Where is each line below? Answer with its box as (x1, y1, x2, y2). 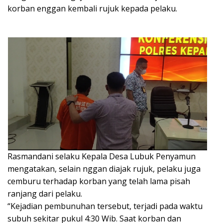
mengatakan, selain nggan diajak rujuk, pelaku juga (7, 163, 201, 174)
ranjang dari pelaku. (7, 188, 82, 199)
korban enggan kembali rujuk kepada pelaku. (7, 3, 177, 14)
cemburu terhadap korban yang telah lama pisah (7, 175, 190, 187)
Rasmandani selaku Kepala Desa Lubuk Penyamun (7, 150, 196, 162)
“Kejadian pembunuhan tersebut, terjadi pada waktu (7, 200, 203, 212)
